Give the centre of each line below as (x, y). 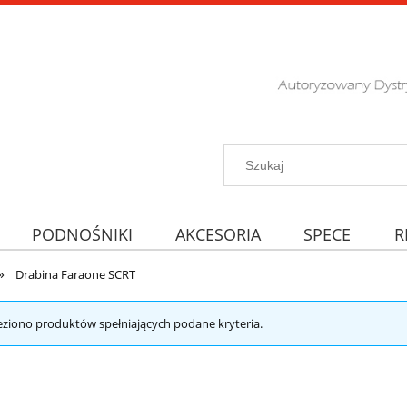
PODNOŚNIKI (82, 234)
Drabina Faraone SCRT (76, 275)
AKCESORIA (218, 234)
